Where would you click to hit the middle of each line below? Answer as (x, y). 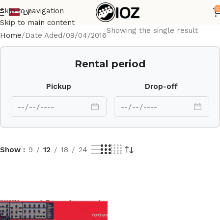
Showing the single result (152, 30)
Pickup (58, 86)
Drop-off (162, 86)
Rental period (110, 64)
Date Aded (44, 35)
